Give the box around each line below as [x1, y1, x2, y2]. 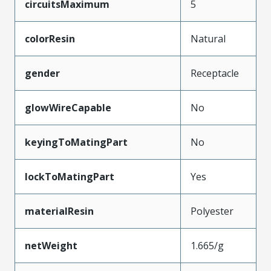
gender [25, 66, 60, 80]
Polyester [191, 204, 233, 218]
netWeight [25, 238, 77, 252]
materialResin [25, 204, 94, 218]
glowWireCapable [25, 100, 111, 114]
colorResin [25, 31, 75, 45]
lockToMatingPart [25, 169, 114, 183]
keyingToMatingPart [25, 135, 128, 149]
